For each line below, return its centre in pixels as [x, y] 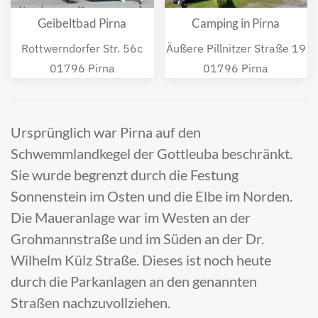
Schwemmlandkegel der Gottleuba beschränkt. [152, 154]
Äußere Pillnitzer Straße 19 [236, 49]
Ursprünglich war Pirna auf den [106, 132]
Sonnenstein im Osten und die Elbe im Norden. [152, 196]
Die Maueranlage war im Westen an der [131, 218]
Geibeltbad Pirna [82, 23]
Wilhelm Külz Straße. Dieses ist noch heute [141, 260]
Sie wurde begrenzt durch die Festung [125, 175]
